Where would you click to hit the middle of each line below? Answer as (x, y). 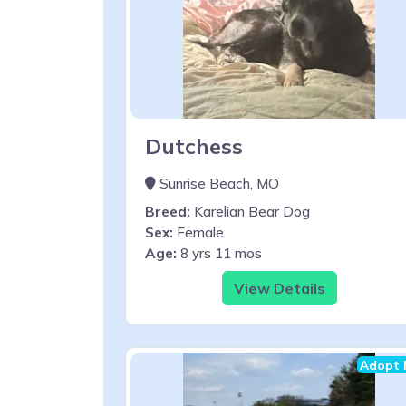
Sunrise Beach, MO (217, 183)
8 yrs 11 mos (219, 253)
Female (198, 232)
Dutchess (194, 145)
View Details (279, 288)
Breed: (168, 211)
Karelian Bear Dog (250, 211)
